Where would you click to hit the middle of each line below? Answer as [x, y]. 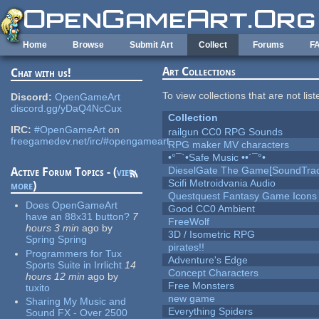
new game [192, 299]
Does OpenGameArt [72, 205]
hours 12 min [56, 276]
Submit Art [151, 45]
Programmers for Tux [74, 253]
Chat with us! [41, 73]
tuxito [38, 287]
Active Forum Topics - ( [64, 172]
